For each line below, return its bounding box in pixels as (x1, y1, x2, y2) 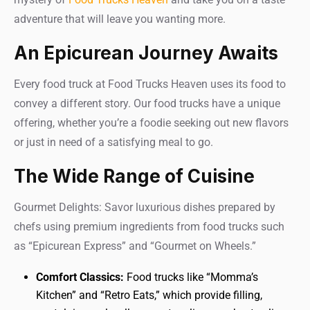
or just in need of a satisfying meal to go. (14, 136, 213, 149)
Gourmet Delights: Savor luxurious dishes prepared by (14, 201, 275, 214)
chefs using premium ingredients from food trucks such (14, 220, 284, 233)
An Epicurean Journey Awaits (14, 42, 278, 64)
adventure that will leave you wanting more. (14, 12, 226, 26)
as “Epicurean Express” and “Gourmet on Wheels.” (14, 239, 256, 253)
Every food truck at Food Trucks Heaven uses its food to (14, 77, 286, 91)
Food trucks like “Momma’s (124, 271, 258, 284)
